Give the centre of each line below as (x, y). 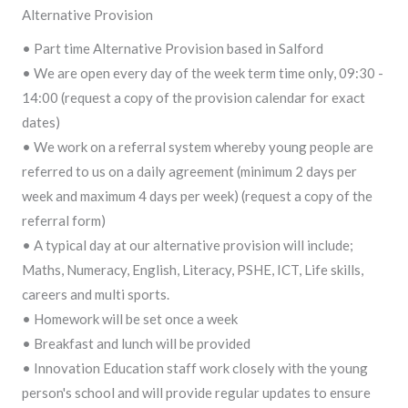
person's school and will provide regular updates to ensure (196, 392)
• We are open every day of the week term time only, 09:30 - (203, 72)
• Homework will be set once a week (130, 318)
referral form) (64, 220)
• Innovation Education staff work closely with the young (195, 367)
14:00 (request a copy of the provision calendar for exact (194, 97)
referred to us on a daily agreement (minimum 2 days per (189, 171)
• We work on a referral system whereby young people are (198, 146)
